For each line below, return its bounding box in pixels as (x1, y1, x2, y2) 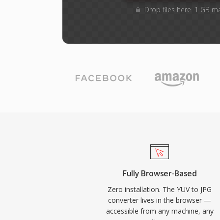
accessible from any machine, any (106, 206, 214, 216)
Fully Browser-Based (122, 168, 197, 179)
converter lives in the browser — (108, 195, 212, 205)
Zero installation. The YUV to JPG (108, 185, 212, 194)
